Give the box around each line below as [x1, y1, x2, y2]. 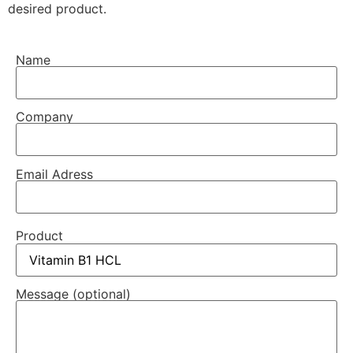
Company [16, 109, 73, 125]
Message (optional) [16, 286, 131, 303]
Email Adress [16, 165, 93, 182]
